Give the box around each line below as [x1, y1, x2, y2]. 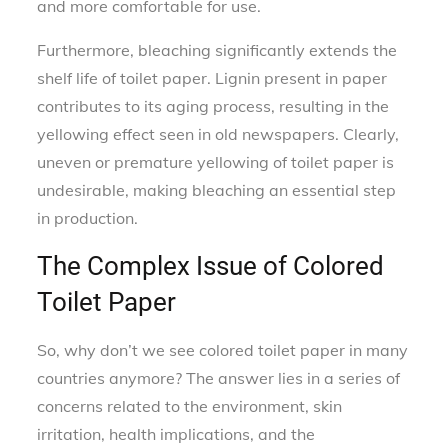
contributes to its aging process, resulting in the [37, 95, 390, 116]
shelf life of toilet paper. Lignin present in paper [37, 67, 388, 88]
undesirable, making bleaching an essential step [37, 179, 397, 200]
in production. [37, 207, 139, 228]
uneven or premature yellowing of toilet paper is [37, 151, 395, 172]
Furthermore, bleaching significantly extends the [37, 39, 398, 60]
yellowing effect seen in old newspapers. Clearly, [37, 123, 400, 144]
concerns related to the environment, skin [37, 395, 343, 416]
